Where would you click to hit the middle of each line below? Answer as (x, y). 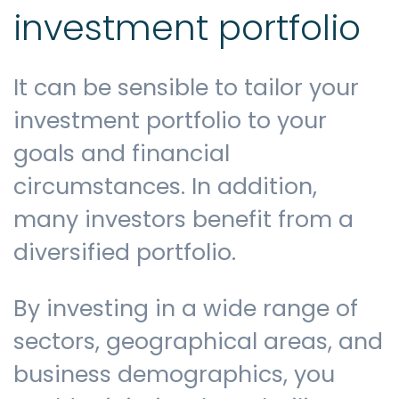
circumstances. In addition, (165, 187)
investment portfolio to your (170, 121)
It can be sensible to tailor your (186, 88)
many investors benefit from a (183, 220)
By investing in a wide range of (186, 308)
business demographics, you (174, 374)
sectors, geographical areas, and (198, 341)
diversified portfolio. (128, 253)
